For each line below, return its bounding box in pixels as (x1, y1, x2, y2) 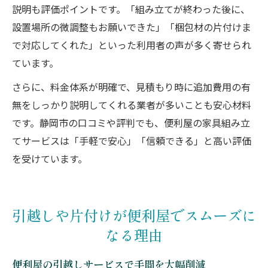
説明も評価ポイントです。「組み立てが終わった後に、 (12, 2, 250, 19)
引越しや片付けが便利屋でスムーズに (12, 205, 256, 226)
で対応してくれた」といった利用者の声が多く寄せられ (12, 38, 251, 54)
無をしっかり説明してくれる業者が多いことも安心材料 (12, 98, 251, 114)
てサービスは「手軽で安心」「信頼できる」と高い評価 (12, 134, 251, 150)
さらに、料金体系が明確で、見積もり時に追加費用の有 (12, 80, 251, 96)
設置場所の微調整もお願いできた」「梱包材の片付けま (12, 20, 251, 36)
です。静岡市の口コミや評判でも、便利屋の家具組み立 (12, 116, 250, 132)
